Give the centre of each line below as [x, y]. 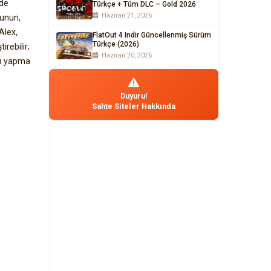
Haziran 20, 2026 [126, 55]
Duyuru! [134, 96]
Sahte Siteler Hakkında [134, 106]
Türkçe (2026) [116, 44]
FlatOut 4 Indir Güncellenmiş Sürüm [152, 35]
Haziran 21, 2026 [126, 15]
